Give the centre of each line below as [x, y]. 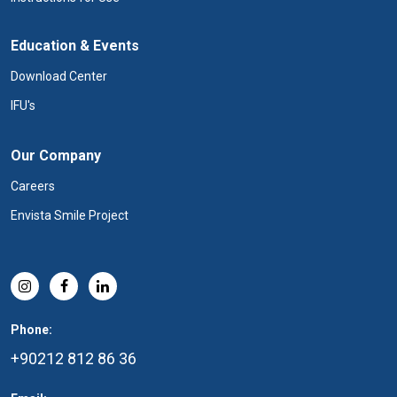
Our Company [56, 155]
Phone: [31, 329]
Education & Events [75, 45]
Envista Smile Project [70, 215]
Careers [33, 186]
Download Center [59, 76]
